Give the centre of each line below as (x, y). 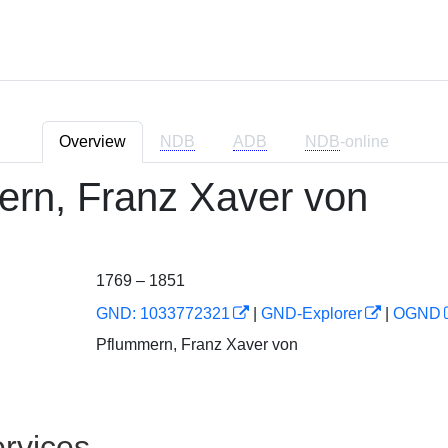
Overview (92, 141)
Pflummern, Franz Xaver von (196, 344)
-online (364, 141)
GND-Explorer (311, 313)
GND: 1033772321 (162, 313)
